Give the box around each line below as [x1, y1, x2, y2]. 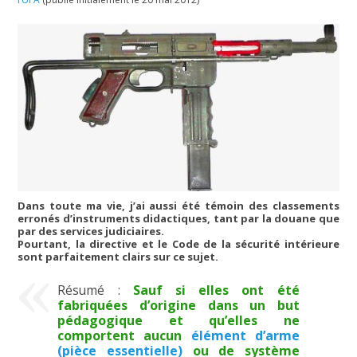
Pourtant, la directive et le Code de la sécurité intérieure [18, 237, 339, 252]
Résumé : [57, 280, 133, 299]
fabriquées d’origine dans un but [57, 296, 300, 314]
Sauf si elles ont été [132, 280, 300, 299]
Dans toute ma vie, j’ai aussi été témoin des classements [18, 198, 339, 214]
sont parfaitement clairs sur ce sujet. [18, 249, 219, 265]
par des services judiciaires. [18, 224, 165, 239]
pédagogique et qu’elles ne [57, 311, 300, 329]
